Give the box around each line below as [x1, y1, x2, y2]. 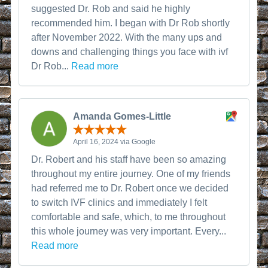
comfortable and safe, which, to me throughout [31, 212, 226, 222]
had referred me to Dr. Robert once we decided [31, 183, 229, 193]
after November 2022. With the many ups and [31, 32, 223, 42]
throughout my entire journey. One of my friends [31, 169, 231, 179]
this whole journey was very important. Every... [31, 226, 227, 236]
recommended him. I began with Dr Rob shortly [31, 17, 230, 28]
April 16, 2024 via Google [73, 138, 156, 146]
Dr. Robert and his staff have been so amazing [31, 154, 227, 165]
